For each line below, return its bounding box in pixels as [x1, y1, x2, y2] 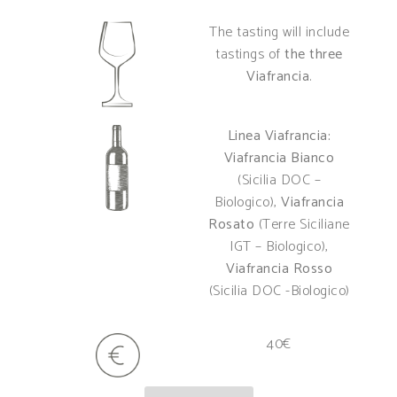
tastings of [215, 43, 285, 67]
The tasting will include [209, 20, 350, 45]
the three [284, 43, 343, 67]
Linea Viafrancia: [227, 124, 331, 149]
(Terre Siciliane [254, 213, 350, 237]
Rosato [208, 213, 255, 237]
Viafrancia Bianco [223, 146, 335, 171]
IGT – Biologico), [230, 235, 329, 260]
